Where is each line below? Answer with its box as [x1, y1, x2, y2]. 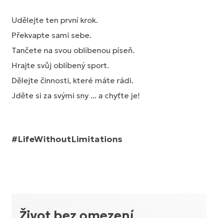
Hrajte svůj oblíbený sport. [12, 60, 109, 70]
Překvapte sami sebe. [12, 30, 91, 40]
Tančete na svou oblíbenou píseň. [12, 45, 135, 55]
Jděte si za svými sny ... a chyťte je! [12, 91, 140, 100]
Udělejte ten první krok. [12, 15, 98, 25]
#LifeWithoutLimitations [12, 133, 122, 145]
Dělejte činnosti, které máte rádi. [12, 75, 133, 85]
